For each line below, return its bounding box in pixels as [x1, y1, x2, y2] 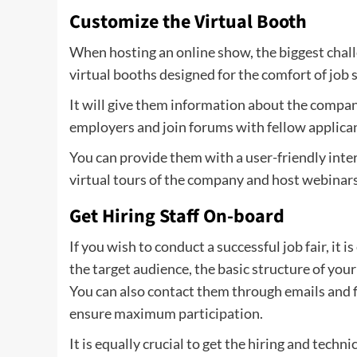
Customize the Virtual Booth [69, 8, 307, 36]
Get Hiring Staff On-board [69, 202, 284, 230]
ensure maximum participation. [69, 304, 263, 322]
